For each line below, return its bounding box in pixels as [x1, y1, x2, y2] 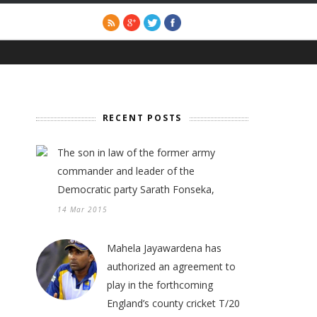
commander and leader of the [57, 164, 195, 178]
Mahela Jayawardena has [107, 241, 221, 255]
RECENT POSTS [102, 112, 183, 124]
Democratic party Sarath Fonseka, [57, 183, 214, 196]
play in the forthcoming [107, 278, 213, 292]
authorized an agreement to [107, 260, 236, 273]
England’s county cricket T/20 [107, 296, 240, 310]
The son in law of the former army [57, 146, 215, 159]
